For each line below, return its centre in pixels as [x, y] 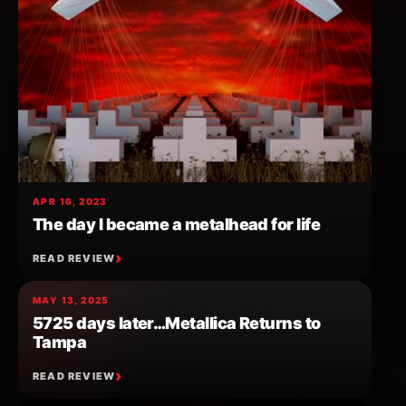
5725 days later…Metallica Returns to [177, 324]
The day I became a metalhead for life [177, 225]
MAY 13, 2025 [71, 300]
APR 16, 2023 [70, 202]
